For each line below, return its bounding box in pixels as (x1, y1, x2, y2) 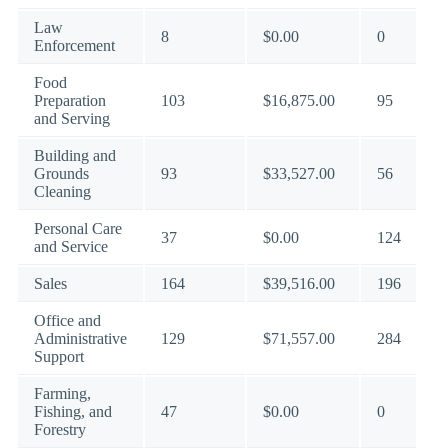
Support (34, 348, 84, 365)
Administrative (34, 330, 127, 347)
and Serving (34, 110, 110, 127)
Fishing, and (34, 403, 112, 420)
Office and (34, 312, 101, 329)
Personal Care (34, 220, 122, 237)
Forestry (34, 421, 86, 438)
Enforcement (34, 37, 115, 54)
